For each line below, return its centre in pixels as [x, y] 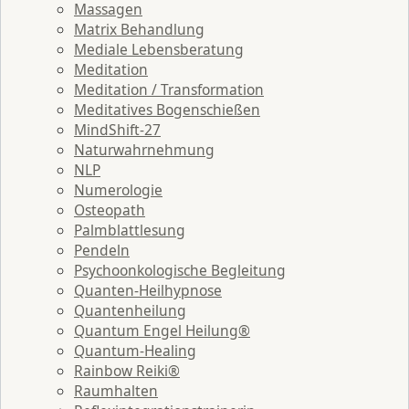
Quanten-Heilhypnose [148, 290]
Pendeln [102, 250]
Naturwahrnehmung [144, 149]
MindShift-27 [117, 129]
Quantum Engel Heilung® [162, 330]
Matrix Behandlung [139, 29]
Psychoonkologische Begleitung [180, 270]
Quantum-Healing [135, 350]
